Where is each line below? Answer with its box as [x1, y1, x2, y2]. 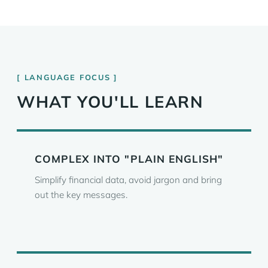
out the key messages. [35, 189, 127, 200]
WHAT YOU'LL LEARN [17, 92, 204, 112]
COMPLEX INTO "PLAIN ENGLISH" [35, 153, 224, 165]
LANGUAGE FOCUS [24, 72, 111, 82]
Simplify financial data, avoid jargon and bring [35, 174, 222, 185]
